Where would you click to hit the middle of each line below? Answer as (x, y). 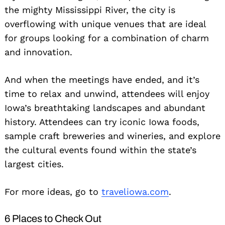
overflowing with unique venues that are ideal (105, 24)
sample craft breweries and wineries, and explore (113, 136)
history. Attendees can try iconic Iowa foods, (102, 122)
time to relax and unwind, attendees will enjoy (107, 94)
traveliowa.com (135, 192)
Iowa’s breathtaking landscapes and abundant (105, 108)
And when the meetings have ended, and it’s (102, 80)
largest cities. (34, 164)
